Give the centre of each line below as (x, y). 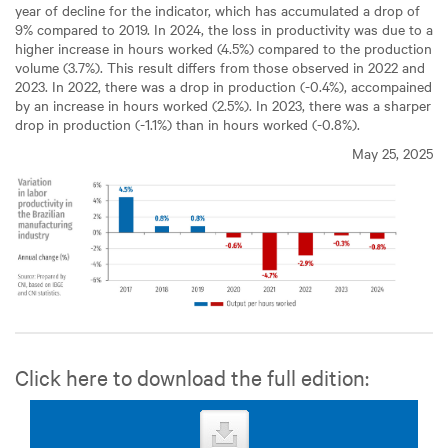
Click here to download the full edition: (192, 377)
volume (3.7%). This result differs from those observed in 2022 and (220, 67)
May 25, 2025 (392, 153)
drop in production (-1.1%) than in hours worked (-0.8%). (187, 124)
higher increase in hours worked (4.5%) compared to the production (223, 48)
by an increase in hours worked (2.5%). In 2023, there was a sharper (223, 105)
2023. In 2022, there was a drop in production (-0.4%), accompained (223, 86)
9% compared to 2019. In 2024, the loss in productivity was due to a (224, 29)
